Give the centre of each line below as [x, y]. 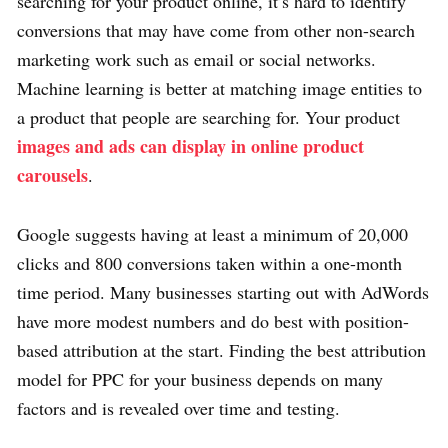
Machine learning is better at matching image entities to [219, 87]
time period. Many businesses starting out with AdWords [223, 291]
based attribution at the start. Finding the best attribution [221, 349]
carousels [52, 174]
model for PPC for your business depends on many [200, 378]
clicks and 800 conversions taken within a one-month [209, 262]
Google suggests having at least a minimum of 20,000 [212, 233]
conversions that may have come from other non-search [216, 29]
